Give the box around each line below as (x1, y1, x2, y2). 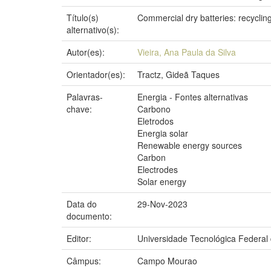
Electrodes (137, 163, 178, 175)
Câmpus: (67, 255, 103, 267)
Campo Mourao (137, 255, 197, 267)
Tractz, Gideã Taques (137, 68, 220, 80)
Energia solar (137, 127, 188, 139)
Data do (67, 198, 97, 210)
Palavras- (67, 91, 103, 103)
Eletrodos (137, 115, 174, 127)
